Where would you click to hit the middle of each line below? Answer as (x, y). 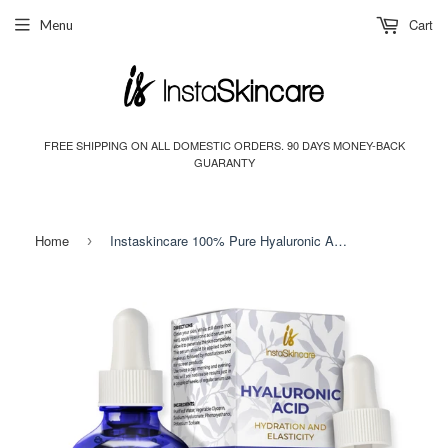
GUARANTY (224, 161)
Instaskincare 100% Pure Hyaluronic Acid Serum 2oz (340, 240)
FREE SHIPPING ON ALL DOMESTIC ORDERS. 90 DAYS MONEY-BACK (224, 144)
